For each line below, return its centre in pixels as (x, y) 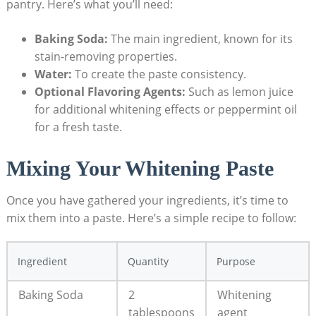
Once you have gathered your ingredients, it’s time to (147, 200)
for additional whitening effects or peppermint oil (165, 109)
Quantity (148, 261)
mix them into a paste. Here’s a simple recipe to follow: (151, 218)
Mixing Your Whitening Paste (140, 168)
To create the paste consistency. (159, 74)
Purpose (236, 261)
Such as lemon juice (239, 91)
